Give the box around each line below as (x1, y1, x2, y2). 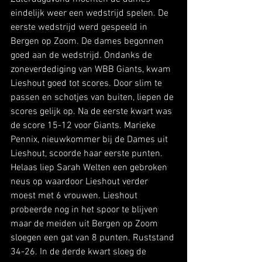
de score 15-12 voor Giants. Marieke (11, 119, 158, 132)
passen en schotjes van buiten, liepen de (11, 91, 176, 104)
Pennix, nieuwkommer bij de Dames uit (11, 133, 170, 146)
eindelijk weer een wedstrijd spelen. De (11, 7, 171, 19)
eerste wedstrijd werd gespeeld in (11, 21, 150, 33)
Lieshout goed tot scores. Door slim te (11, 77, 164, 89)
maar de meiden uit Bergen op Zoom (11, 218, 160, 230)
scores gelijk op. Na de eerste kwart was (11, 105, 174, 118)
